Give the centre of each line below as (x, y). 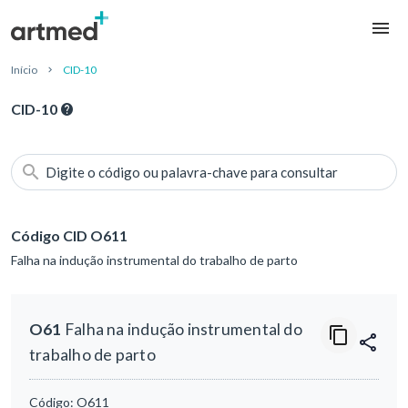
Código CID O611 (69, 236)
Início (24, 70)
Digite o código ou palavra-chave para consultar (192, 173)
